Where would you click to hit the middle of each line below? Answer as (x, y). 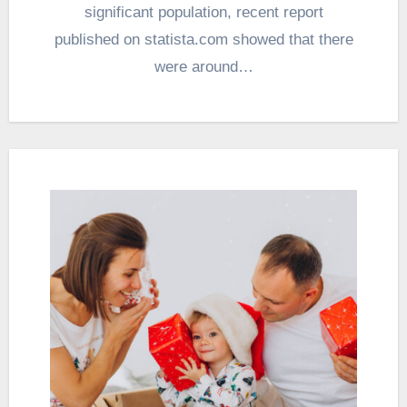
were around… (203, 67)
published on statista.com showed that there (203, 40)
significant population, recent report (203, 13)
